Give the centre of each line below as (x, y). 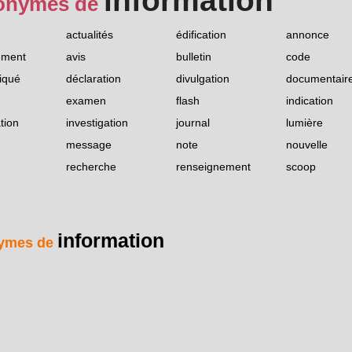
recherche (91, 167)
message (89, 145)
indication (310, 101)
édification (201, 35)
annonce (308, 35)
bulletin (194, 57)
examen (86, 101)
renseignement (213, 167)
